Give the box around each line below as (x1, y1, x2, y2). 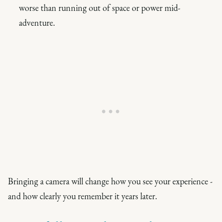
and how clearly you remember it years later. (8, 190, 157, 202)
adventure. (19, 17, 55, 28)
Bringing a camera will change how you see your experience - (8, 175, 213, 187)
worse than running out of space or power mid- (19, 2, 180, 13)
